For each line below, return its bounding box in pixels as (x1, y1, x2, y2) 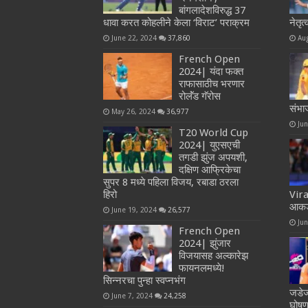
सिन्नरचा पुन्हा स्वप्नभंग (102, 274, 186, 287)
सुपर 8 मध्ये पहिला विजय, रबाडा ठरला (102, 175, 239, 188)
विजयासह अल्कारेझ (178, 249, 248, 262)
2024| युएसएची (178, 138, 240, 151)
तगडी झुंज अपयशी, (178, 151, 247, 164)
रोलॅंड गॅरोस (178, 89, 221, 102)
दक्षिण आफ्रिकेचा (178, 163, 241, 176)
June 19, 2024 (111, 205, 157, 214)
